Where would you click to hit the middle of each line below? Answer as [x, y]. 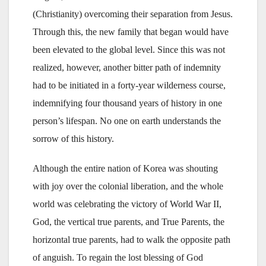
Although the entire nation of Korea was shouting [125, 168]
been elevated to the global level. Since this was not [129, 49]
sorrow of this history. [73, 138]
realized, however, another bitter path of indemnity [127, 67]
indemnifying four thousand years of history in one [127, 103]
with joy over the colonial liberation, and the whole [128, 186]
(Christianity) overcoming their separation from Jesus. [133, 14]
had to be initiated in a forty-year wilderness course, [129, 85]
